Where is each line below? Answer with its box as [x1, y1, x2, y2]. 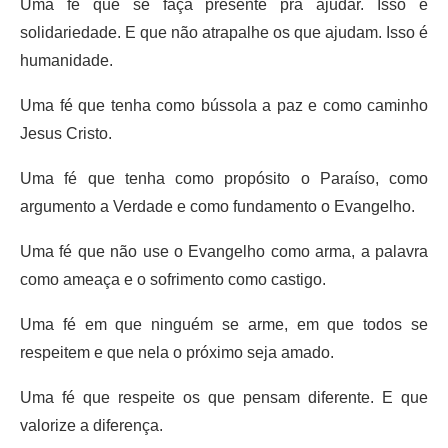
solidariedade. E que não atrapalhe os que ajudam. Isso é [20, 23, 428, 41]
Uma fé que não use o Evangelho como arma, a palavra [20, 242, 428, 260]
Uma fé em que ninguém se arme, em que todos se [20, 315, 428, 333]
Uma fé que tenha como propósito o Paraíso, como [20, 169, 428, 187]
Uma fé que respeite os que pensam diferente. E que [20, 388, 428, 406]
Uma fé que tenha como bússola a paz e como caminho [20, 96, 428, 114]
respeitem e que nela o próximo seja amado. [20, 343, 338, 361]
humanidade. [20, 51, 113, 69]
